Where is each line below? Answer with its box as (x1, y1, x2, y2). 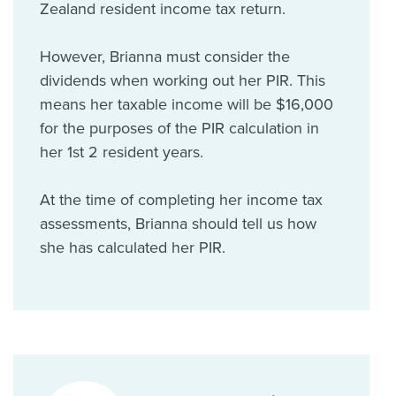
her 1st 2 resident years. (40, 142, 203, 162)
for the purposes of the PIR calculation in (40, 118, 319, 138)
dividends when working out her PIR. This (40, 71, 325, 90)
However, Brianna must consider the (40, 47, 290, 66)
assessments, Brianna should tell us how (40, 214, 316, 233)
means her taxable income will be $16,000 (40, 95, 333, 114)
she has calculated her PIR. (40, 238, 225, 257)
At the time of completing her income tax (40, 190, 323, 209)
